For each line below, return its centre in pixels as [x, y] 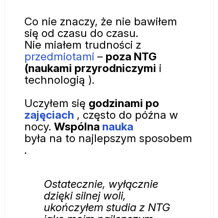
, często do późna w [126, 114]
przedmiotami [59, 56]
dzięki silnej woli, [85, 196]
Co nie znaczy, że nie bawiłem [101, 21]
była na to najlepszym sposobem [108, 138]
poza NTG [131, 56]
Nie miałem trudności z [83, 44]
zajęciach [49, 114]
